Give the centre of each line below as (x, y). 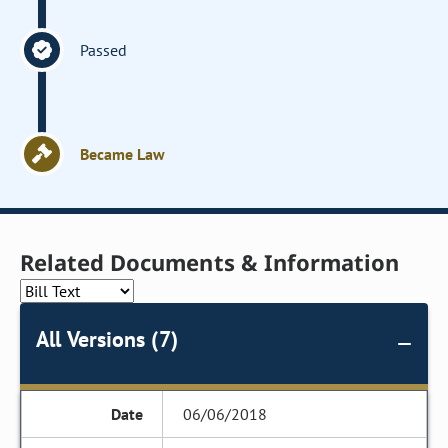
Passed (104, 50)
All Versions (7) (107, 339)
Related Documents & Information (210, 262)
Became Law (123, 154)
